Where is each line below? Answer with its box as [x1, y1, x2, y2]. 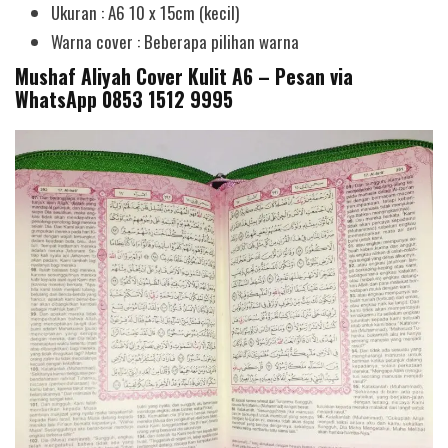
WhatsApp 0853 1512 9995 [15, 85, 233, 115]
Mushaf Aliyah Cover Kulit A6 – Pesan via [15, 62, 353, 92]
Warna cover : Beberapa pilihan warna [51, 28, 300, 54]
